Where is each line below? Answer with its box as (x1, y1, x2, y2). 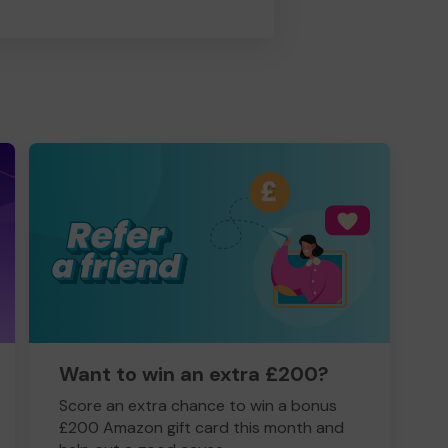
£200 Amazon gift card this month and (59, 417, 344, 438)
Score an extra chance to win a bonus (59, 395, 337, 416)
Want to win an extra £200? (59, 361, 329, 387)
